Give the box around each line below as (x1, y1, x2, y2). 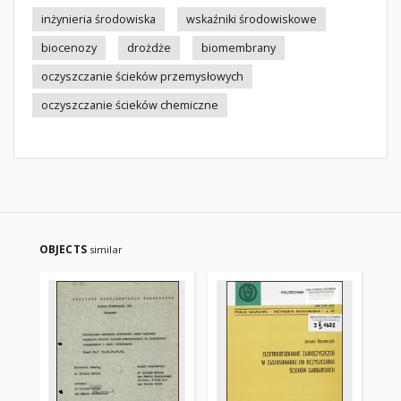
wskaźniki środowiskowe (186, 12, 317, 27)
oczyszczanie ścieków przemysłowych (41, 69, 243, 84)
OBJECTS (39, 242, 90, 257)
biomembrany (201, 40, 276, 55)
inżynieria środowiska (41, 12, 156, 27)
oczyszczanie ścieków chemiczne (41, 98, 218, 113)
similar (89, 243, 123, 256)
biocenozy (41, 40, 97, 55)
